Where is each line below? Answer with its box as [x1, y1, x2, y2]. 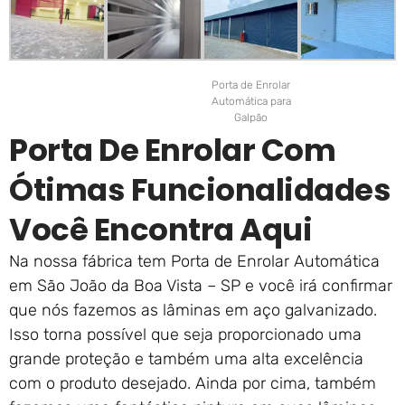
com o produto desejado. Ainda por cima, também [9, 373, 376, 394]
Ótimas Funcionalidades [9, 168, 391, 212]
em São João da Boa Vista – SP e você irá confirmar [9, 276, 392, 297]
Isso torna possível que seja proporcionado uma [9, 325, 362, 345]
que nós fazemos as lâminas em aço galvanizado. [9, 300, 377, 321]
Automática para [211, 95, 291, 108]
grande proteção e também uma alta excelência [9, 349, 363, 370]
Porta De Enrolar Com [9, 128, 335, 173]
